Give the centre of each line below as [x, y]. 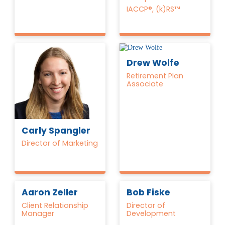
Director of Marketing [60, 143]
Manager [38, 213]
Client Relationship [55, 205]
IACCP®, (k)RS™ [153, 9]
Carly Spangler [56, 131]
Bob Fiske [149, 193]
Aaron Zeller [50, 193]
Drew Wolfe [153, 63]
